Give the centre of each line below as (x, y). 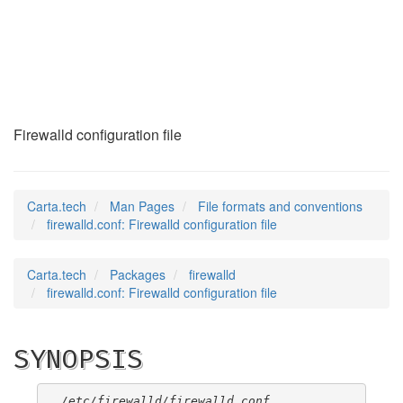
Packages (138, 274)
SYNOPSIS (78, 359)
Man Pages (142, 206)
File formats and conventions (280, 206)
